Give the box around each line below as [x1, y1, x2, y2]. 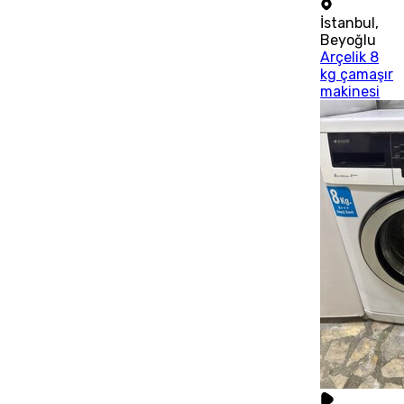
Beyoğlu [320, 31, 377, 49]
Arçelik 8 [320, 48, 380, 66]
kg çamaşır [320, 65, 394, 83]
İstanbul [320, 14, 376, 32]
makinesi [320, 82, 381, 100]
